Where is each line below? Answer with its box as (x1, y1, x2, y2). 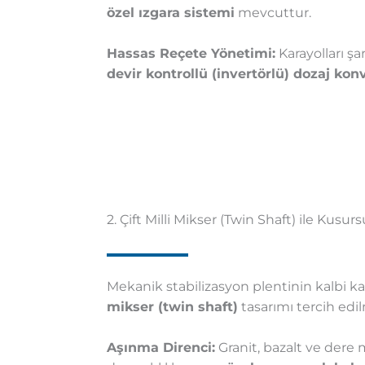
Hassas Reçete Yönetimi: (106, 46, 275, 62)
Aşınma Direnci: (106, 340, 215, 356)
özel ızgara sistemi (106, 5, 235, 21)
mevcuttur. (234, 5, 311, 21)
